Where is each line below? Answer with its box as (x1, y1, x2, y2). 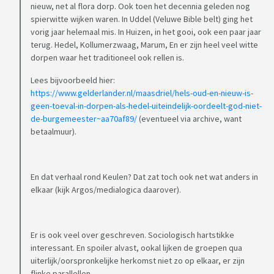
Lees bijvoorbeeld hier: (31, 75, 115, 86)
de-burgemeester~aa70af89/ (31, 113, 137, 125)
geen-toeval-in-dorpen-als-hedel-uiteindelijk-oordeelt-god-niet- (31, 100, 262, 112)
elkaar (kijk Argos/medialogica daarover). (31, 184, 181, 196)
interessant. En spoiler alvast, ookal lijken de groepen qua (31, 242, 242, 254)
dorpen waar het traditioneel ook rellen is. (31, 52, 184, 64)
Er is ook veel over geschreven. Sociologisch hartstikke (31, 229, 234, 241)
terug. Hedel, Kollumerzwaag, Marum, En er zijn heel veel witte (31, 39, 258, 51)
